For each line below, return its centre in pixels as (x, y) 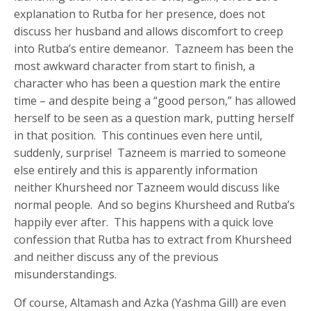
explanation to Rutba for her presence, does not (140, 14)
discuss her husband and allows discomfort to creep (149, 31)
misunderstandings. (65, 274)
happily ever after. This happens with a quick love (144, 222)
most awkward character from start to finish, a (135, 66)
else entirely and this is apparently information (136, 170)
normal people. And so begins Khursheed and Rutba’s (155, 204)
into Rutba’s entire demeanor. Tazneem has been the (154, 48)
